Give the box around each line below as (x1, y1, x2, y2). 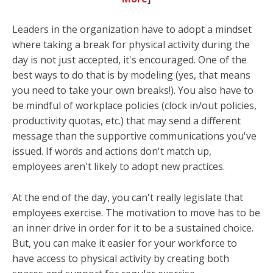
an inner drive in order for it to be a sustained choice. (12, 221, 253, 235)
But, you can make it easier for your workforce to (12, 236, 237, 250)
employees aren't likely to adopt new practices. (12, 160, 227, 174)
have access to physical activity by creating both (12, 252, 229, 266)
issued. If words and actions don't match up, (12, 144, 211, 158)
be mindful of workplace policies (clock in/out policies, (12, 99, 257, 113)
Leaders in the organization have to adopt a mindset (12, 23, 252, 37)
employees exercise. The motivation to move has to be (12, 206, 260, 220)
